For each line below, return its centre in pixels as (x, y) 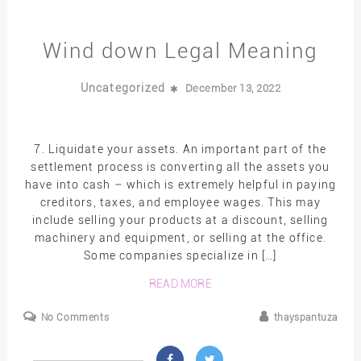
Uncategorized (124, 87)
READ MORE (180, 284)
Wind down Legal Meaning (180, 50)
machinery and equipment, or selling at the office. (180, 237)
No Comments (75, 318)
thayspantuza (306, 318)
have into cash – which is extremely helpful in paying (180, 184)
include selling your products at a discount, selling (180, 220)
